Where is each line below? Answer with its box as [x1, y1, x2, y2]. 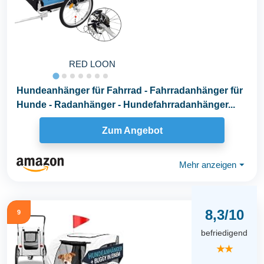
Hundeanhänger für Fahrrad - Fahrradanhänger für [16, 85, 243, 96]
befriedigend [201, 227, 247, 237]
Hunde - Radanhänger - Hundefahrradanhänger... [16, 100, 235, 110]
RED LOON [69, 59, 115, 70]
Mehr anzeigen [179, 159, 236, 170]
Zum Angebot [101, 125, 163, 136]
